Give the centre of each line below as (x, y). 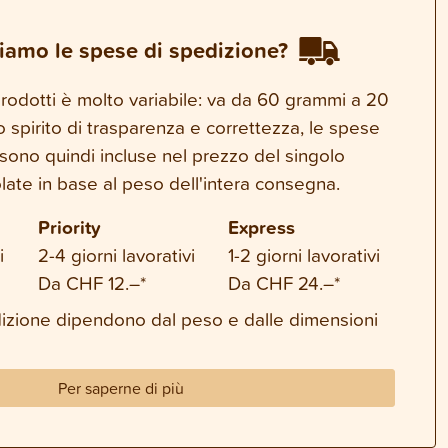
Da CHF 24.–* (284, 282)
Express (262, 226)
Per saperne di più (121, 387)
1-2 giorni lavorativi (304, 254)
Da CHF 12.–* (91, 282)
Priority (69, 226)
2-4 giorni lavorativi (116, 254)
